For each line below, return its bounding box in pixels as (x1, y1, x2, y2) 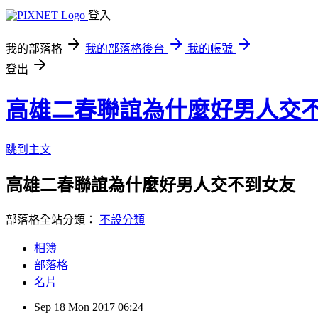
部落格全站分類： (6, 213, 99, 226)
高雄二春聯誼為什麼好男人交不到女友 (6, 175, 295, 194)
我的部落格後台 (85, 43, 165, 55)
